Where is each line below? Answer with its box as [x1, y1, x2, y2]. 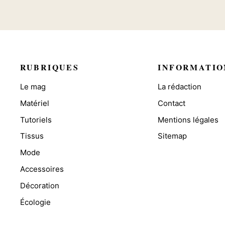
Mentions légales [158, 115, 219, 125]
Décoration [20, 180, 59, 190]
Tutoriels [20, 115, 52, 125]
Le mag [20, 82, 46, 92]
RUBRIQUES [20, 61, 79, 73]
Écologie [20, 197, 51, 207]
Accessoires [20, 164, 64, 174]
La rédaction [158, 82, 202, 92]
